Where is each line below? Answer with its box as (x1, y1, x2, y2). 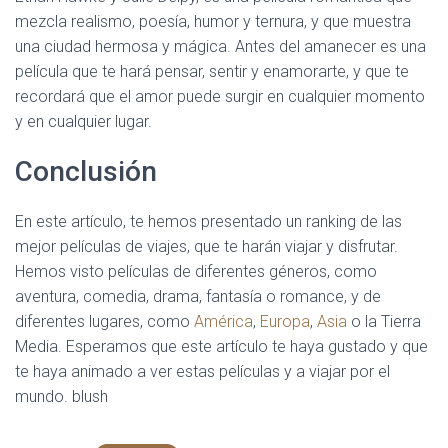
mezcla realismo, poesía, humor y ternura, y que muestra (15, 12, 411, 31)
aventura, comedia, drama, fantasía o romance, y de (15, 287, 381, 306)
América (194, 312, 253, 331)
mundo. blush (15, 387, 108, 406)
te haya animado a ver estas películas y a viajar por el (15, 362, 390, 381)
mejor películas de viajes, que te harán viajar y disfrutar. (15, 237, 398, 256)
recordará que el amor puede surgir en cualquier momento (15, 87, 425, 106)
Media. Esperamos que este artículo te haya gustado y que (15, 337, 428, 356)
